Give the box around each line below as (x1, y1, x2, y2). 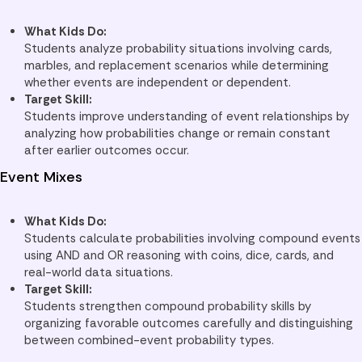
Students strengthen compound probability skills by (24, 298, 311, 315)
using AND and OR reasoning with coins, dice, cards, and (24, 247, 334, 264)
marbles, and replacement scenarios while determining (24, 57, 329, 74)
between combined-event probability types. (24, 332, 274, 349)
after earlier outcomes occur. (24, 142, 189, 159)
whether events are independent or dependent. (24, 74, 291, 91)
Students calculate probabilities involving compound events (24, 230, 360, 247)
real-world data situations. (24, 264, 173, 281)
